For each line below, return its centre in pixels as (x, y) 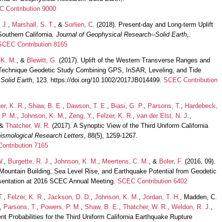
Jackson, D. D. (69, 197)
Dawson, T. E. (87, 106)
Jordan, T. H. (161, 197)
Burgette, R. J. (29, 161)
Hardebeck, (201, 106)
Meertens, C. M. (125, 161)
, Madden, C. (198, 197)
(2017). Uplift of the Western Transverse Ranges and (134, 60)
